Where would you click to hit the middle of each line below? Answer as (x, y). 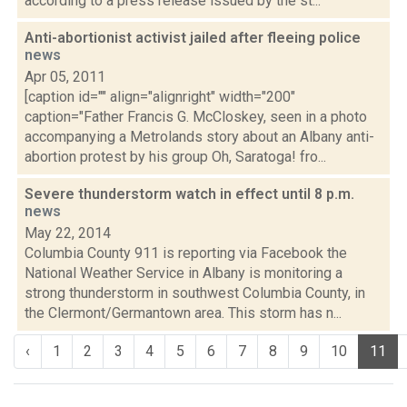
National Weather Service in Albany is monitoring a (184, 273)
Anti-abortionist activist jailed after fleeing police (193, 38)
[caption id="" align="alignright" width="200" (160, 97)
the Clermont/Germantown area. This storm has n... (183, 313)
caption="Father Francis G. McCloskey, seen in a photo (196, 117)
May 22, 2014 (68, 233)
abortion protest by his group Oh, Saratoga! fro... (175, 157)
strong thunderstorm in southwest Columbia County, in (195, 293)
